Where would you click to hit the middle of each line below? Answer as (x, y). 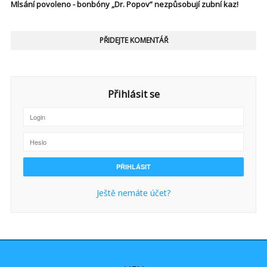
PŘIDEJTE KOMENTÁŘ (133, 41)
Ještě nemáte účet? (133, 193)
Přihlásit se (133, 94)
